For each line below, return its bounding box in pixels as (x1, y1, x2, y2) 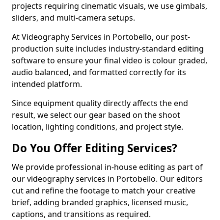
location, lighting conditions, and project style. (12, 121, 183, 132)
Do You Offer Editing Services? (12, 140, 177, 156)
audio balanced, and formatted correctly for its (12, 67, 186, 78)
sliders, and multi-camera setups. (12, 12, 135, 23)
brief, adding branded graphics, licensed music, (12, 197, 188, 208)
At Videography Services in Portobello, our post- (12, 31, 190, 42)
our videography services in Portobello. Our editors (12, 173, 203, 184)
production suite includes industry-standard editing (12, 43, 204, 54)
